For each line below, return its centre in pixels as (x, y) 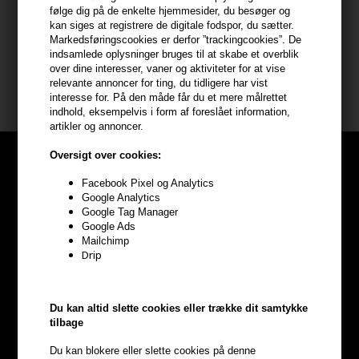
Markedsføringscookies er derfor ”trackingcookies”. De (176, 40)
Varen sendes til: (58, 11)
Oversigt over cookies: (106, 155)
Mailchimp (106, 240)
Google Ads (109, 226)
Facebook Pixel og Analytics (148, 183)
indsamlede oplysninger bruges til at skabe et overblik (175, 54)
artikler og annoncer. (97, 127)
